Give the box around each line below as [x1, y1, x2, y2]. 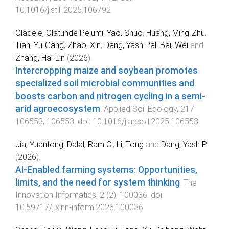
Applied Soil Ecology [104, 104, 177, 114]
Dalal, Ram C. [67, 140, 113, 150]
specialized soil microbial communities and [15, 78, 194, 89]
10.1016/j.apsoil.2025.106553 [93, 117, 198, 127]
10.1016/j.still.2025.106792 [15, 5, 111, 15]
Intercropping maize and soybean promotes [15, 65, 198, 76]
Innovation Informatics [15, 190, 96, 200]
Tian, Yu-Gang [15, 40, 64, 51]
